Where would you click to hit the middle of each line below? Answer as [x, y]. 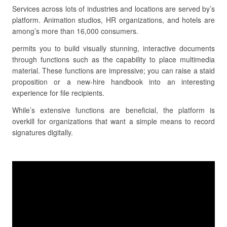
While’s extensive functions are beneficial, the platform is [113, 110]
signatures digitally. [43, 132]
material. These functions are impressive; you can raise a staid [113, 70]
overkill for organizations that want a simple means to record [113, 121]
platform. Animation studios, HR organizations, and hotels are [113, 20]
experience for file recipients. [58, 93]
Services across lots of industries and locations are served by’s [113, 9]
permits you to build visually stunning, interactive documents [113, 48]
